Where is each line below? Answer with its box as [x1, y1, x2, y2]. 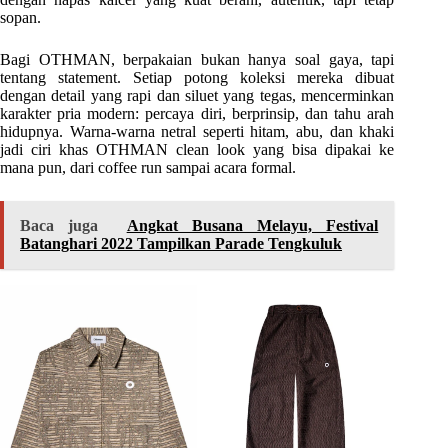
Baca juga [20, 217, 99, 235]
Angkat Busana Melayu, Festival [126, 217, 379, 235]
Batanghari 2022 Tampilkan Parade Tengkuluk [20, 235, 342, 253]
